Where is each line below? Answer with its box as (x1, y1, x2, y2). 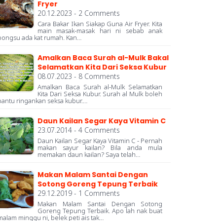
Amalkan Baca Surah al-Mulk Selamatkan (37, 82, 162, 92)
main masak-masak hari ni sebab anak (37, 26, 162, 36)
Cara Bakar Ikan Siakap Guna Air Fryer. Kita (37, 19, 162, 29)
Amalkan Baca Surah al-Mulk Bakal (37, 53, 169, 63)
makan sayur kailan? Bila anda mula (37, 143, 162, 152)
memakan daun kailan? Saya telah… (37, 150, 141, 159)
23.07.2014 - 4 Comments (37, 125, 120, 135)
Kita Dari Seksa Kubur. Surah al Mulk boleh (37, 89, 162, 99)
